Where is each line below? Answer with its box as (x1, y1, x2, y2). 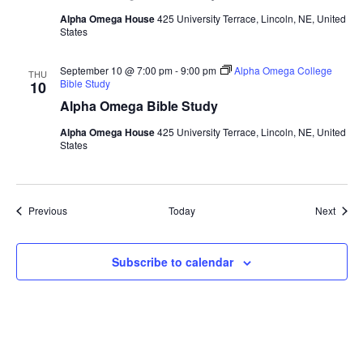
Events (66, 203, 96, 217)
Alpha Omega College (233, 63, 332, 78)
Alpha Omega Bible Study (59, 96, 218, 116)
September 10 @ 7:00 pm (59, 63, 173, 78)
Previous (28, 203, 67, 218)
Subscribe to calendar (112, 254, 233, 271)
